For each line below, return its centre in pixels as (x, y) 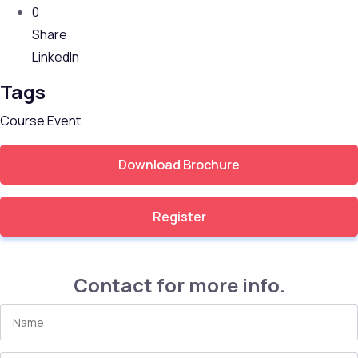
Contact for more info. (179, 284)
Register (179, 216)
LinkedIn (56, 56)
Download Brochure (179, 164)
